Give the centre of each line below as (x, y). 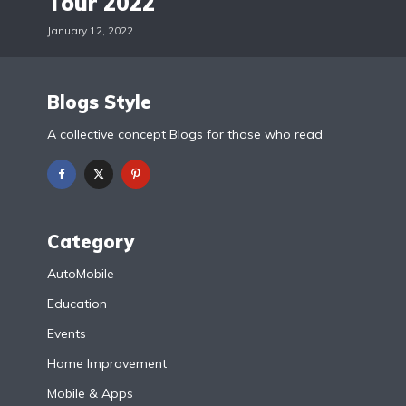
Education (77, 303)
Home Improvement (107, 363)
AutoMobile (81, 273)
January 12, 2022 (90, 31)
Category (91, 241)
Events (67, 333)
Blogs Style (99, 102)
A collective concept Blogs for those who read (185, 134)
